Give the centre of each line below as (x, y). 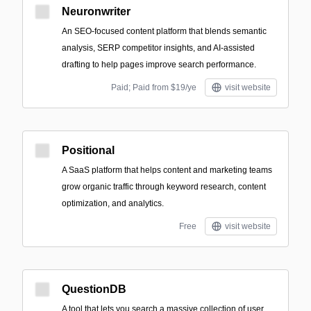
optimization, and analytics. (113, 203)
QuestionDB (94, 289)
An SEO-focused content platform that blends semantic (164, 31)
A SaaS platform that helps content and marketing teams (167, 170)
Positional (88, 150)
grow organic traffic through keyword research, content (164, 187)
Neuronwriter (96, 11)
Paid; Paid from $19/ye (154, 87)
